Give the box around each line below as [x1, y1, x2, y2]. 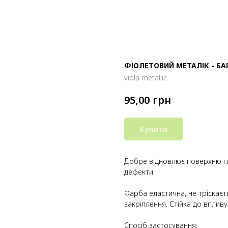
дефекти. [124, 166, 155, 177]
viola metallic [124, 73, 167, 82]
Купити [139, 124, 167, 134]
